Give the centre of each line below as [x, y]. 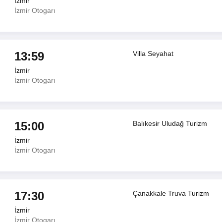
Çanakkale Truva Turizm [171, 193]
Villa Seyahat [153, 54]
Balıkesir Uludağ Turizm [170, 123]
